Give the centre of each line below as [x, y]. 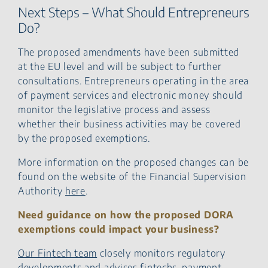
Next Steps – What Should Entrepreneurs [134, 12]
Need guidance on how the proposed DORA [126, 214]
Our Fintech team [58, 253]
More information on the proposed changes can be [133, 162]
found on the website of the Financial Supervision [132, 176]
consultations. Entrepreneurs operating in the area [134, 80]
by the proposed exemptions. [84, 138]
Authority [42, 191]
